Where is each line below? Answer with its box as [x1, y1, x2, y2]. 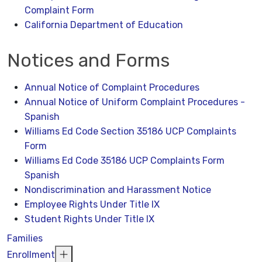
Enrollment [7, 249, 55, 260]
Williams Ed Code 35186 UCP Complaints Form [25, 154, 225, 166]
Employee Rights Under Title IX [25, 198, 160, 210]
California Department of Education [25, 19, 183, 30]
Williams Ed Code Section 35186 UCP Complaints [25, 125, 236, 137]
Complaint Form [25, 4, 94, 16]
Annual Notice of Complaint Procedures [25, 81, 199, 93]
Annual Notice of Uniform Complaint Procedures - [25, 96, 245, 108]
